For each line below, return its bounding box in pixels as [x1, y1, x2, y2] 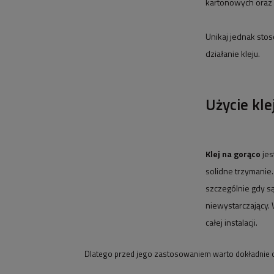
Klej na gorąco [206, 147, 261, 160]
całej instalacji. [206, 216, 257, 229]
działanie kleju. [206, 47, 260, 60]
